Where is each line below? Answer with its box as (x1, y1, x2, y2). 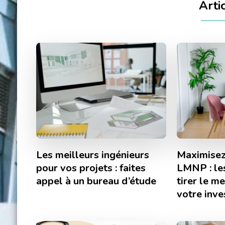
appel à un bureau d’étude (36, 174, 156, 188)
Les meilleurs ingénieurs (36, 148, 149, 162)
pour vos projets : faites (36, 161, 146, 175)
